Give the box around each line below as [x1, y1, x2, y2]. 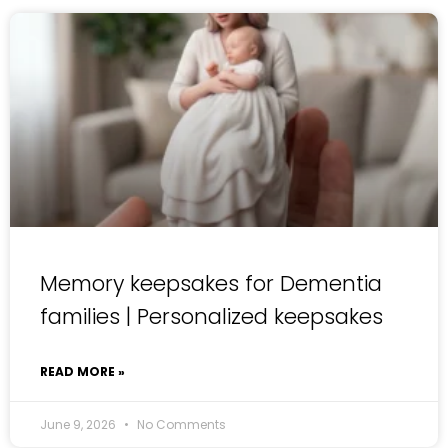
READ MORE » [40, 363, 125, 381]
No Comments [134, 416, 226, 434]
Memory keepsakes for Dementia [40, 269, 382, 299]
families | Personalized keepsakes [40, 302, 383, 332]
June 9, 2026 [40, 416, 119, 434]
